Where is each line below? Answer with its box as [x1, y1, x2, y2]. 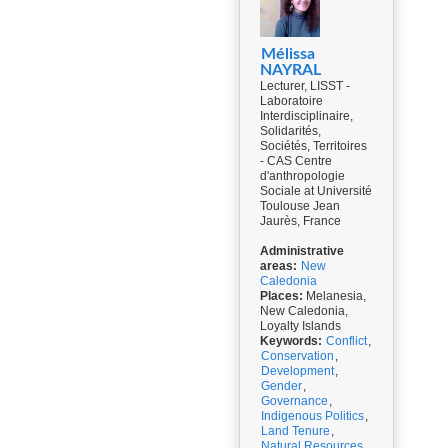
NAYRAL [260, 62, 321, 78]
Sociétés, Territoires [260, 139, 367, 153]
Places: [260, 289, 303, 303]
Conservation [261, 349, 334, 363]
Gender [261, 379, 302, 393]
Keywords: [260, 334, 322, 348]
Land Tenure [261, 424, 330, 438]
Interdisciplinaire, [260, 109, 353, 123]
